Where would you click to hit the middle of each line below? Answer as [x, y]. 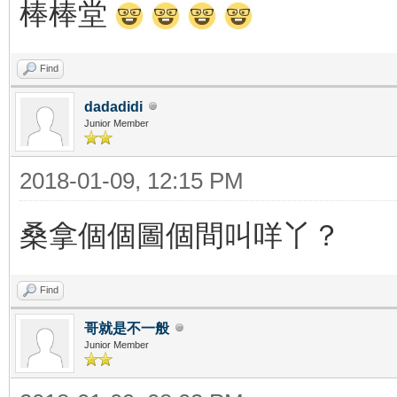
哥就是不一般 [127, 328]
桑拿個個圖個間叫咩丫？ [180, 235]
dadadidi [113, 106]
